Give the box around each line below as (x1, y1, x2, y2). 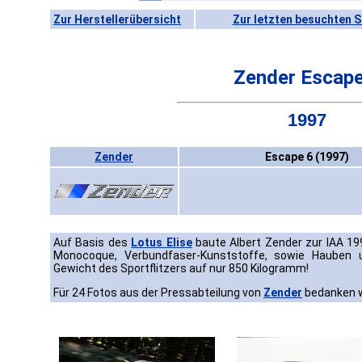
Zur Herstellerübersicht (53, 13, 181, 26)
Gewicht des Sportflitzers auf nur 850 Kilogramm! (53, 262, 309, 276)
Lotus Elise (131, 236, 192, 250)
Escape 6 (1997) (265, 150, 349, 164)
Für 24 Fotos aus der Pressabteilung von (53, 286, 263, 300)
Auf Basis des (53, 236, 132, 250)
